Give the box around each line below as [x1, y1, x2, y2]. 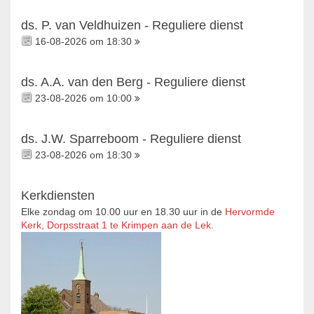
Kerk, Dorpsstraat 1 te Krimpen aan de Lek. [21, 220, 214, 231]
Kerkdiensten [21, 189, 95, 203]
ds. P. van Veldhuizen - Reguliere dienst [21, 18, 243, 33]
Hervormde [225, 207, 275, 218]
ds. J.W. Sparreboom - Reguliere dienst [21, 132, 241, 146]
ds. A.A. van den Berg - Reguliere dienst [21, 75, 245, 90]
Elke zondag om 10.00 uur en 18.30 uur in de [21, 207, 225, 218]
